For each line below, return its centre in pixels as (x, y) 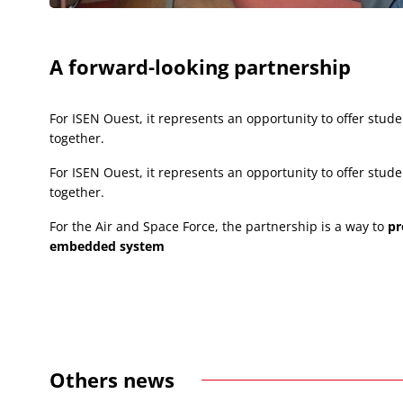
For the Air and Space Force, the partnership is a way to (219, 226)
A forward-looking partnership (201, 66)
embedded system (107, 246)
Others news (112, 379)
